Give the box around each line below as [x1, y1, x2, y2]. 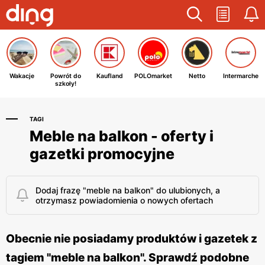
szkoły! [55, 80, 76, 88]
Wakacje [9, 72, 34, 80]
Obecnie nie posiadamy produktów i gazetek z [6, 232, 257, 245]
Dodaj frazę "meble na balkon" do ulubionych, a [35, 185, 220, 195]
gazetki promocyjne [30, 145, 174, 163]
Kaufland [96, 72, 123, 80]
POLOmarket [134, 72, 172, 80]
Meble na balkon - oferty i [30, 127, 214, 145]
